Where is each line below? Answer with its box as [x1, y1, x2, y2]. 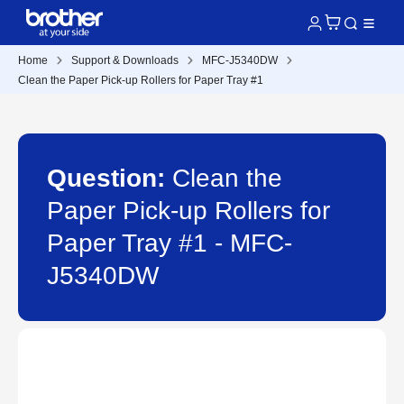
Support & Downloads [71, 54, 179, 67]
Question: [47, 164, 172, 192]
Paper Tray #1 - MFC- [47, 229, 292, 257]
